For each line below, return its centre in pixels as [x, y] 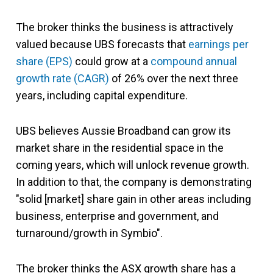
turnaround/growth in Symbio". [89, 233]
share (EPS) [44, 61]
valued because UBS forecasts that [102, 44]
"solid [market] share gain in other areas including [133, 199]
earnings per [218, 44]
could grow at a [112, 61]
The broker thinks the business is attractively [125, 27]
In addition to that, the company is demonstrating [134, 182]
